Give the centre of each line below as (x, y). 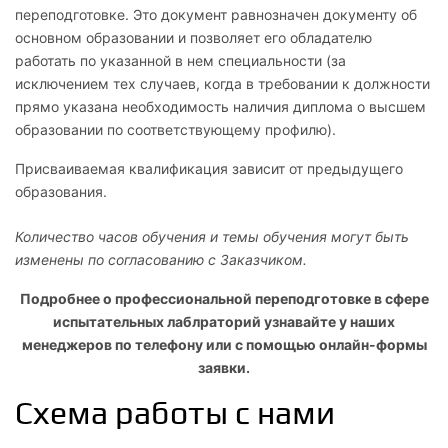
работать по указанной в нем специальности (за (180, 60)
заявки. (224, 367)
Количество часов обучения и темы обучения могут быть (212, 236)
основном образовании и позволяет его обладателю (193, 37)
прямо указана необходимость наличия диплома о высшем (220, 106)
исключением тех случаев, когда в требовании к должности (222, 83)
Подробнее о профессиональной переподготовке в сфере (224, 298)
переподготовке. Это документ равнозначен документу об (216, 14)
